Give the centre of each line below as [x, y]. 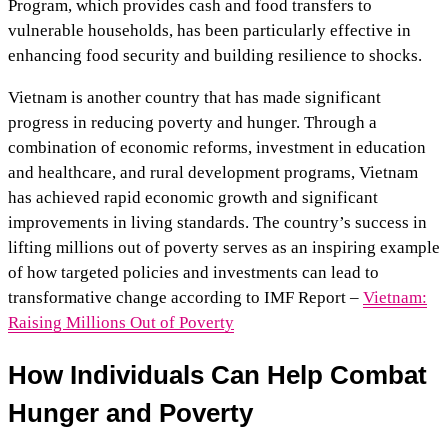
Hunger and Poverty [130, 412]
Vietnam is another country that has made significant [194, 97]
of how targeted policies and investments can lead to [193, 272]
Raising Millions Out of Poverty [121, 322]
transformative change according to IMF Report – [185, 297]
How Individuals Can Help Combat [217, 374]
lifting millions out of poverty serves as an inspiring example [224, 247]
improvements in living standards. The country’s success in [217, 222]
